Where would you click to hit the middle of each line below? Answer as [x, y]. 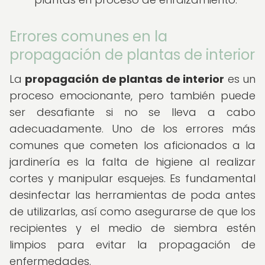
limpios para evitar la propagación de [132, 245]
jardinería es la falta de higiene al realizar [132, 162]
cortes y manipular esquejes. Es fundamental [132, 178]
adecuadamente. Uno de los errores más [132, 129]
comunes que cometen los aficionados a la [132, 145]
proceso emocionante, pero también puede [132, 96]
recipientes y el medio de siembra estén [132, 228]
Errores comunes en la [88, 36]
